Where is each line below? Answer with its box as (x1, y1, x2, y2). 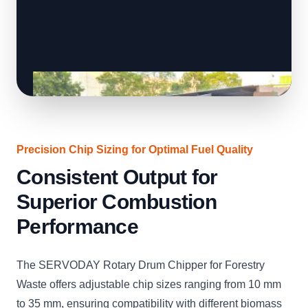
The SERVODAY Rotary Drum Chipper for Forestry (16, 259, 265, 272)
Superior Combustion (16, 190, 217, 214)
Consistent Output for (16, 166, 218, 189)
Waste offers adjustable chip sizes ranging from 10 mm (16, 278, 281, 291)
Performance (16, 215, 138, 239)
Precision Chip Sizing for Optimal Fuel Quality (16, 144, 253, 156)
